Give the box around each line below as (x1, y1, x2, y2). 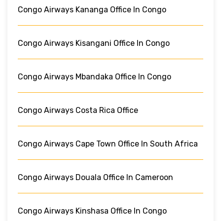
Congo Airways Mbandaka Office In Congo (18, 72, 171, 81)
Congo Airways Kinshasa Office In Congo (18, 206, 167, 216)
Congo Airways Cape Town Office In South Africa (18, 139, 198, 148)
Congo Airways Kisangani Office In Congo (18, 38, 170, 48)
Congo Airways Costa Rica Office (18, 105, 138, 115)
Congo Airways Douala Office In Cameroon (18, 172, 173, 182)
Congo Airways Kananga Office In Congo (18, 4, 166, 14)
